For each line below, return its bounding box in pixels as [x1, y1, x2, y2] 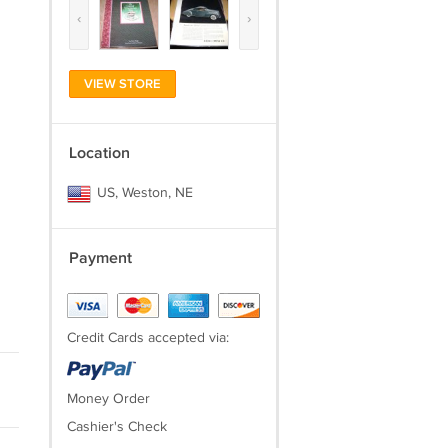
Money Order [66, 391, 150, 407]
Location [68, 144, 130, 163]
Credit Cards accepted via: [66, 330, 229, 346]
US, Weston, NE [92, 185, 193, 201]
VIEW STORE [83, 76, 161, 92]
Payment [68, 249, 132, 268]
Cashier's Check [66, 419, 167, 435]
